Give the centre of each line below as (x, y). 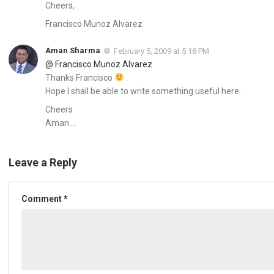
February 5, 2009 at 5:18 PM (161, 51)
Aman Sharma (73, 50)
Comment (43, 198)
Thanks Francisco (80, 77)
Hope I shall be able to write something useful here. (143, 91)
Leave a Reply (43, 162)
